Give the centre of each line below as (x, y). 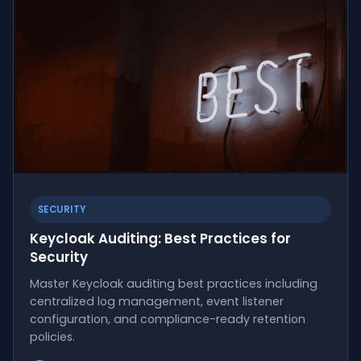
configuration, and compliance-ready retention (168, 319)
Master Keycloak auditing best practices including (174, 283)
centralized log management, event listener (157, 301)
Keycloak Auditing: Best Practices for (160, 238)
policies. (52, 336)
